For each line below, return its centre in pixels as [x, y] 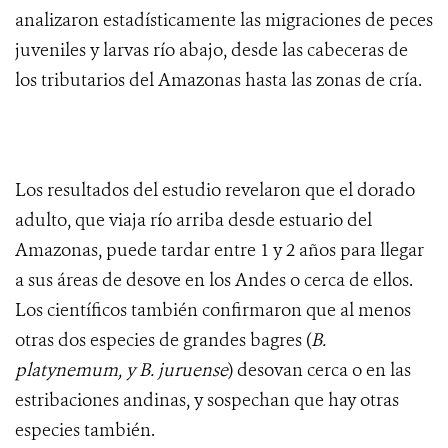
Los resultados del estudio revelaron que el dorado [215, 190]
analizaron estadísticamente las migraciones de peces [224, 20]
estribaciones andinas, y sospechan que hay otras [207, 400]
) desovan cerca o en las [319, 370]
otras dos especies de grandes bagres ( [163, 340]
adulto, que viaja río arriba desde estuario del [193, 220]
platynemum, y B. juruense [121, 370]
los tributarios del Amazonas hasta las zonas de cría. [218, 80]
